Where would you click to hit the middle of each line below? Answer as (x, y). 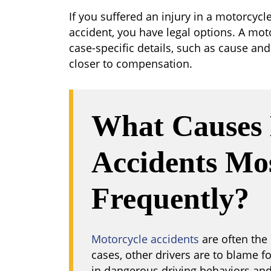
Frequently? (170, 198)
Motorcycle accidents (145, 239)
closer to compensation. (131, 64)
